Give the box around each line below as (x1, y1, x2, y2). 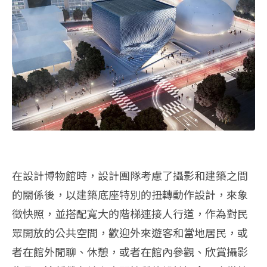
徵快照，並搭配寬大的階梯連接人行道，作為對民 (12, 206, 248, 222)
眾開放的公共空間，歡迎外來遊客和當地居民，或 (12, 225, 248, 241)
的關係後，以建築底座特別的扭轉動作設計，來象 (12, 187, 248, 203)
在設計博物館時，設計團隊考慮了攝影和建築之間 (12, 167, 248, 184)
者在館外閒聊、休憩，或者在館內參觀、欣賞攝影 (12, 244, 248, 260)
